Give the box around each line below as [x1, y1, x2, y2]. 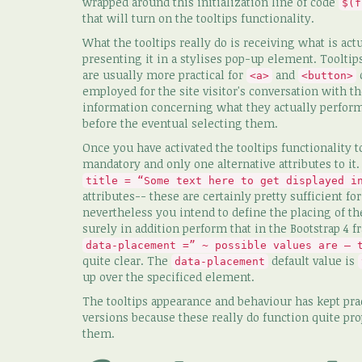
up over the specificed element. [82, 269, 255, 284]
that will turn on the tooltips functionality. [82, 11, 314, 26]
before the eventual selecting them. [82, 116, 278, 131]
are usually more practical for [82, 67, 246, 82]
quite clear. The [82, 253, 171, 268]
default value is [268, 253, 358, 268]
